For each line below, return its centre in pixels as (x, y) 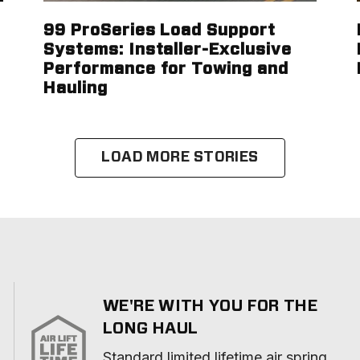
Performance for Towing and (166, 69)
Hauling (76, 88)
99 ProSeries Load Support (160, 31)
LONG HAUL (151, 329)
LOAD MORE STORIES (180, 157)
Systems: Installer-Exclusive (168, 50)
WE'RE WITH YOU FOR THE (211, 306)
